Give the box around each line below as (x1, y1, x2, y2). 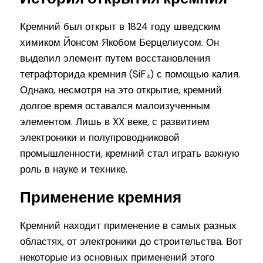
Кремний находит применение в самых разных (20, 219, 237, 232)
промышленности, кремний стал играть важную (20, 147, 240, 160)
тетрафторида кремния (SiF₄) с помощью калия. (20, 68, 241, 81)
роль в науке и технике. (20, 163, 128, 176)
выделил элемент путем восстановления (20, 52, 211, 65)
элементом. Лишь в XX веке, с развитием (20, 115, 210, 129)
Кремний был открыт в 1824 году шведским (20, 20, 221, 33)
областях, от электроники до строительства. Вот (20, 235, 243, 248)
